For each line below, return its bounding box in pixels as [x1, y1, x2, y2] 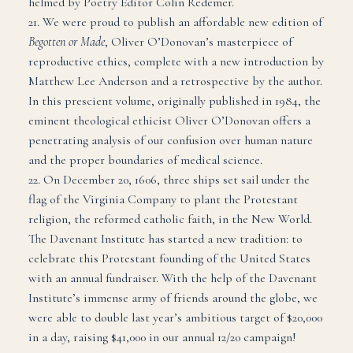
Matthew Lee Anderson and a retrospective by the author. [28, 72, 322, 89]
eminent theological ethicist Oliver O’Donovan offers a [28, 112, 310, 128]
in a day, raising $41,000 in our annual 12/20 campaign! [28, 329, 296, 345]
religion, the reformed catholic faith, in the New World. [28, 210, 312, 227]
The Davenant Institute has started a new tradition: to [28, 230, 303, 247]
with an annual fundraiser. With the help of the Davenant [28, 269, 317, 286]
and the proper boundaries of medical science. [28, 151, 262, 168]
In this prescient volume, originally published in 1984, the [28, 92, 321, 109]
